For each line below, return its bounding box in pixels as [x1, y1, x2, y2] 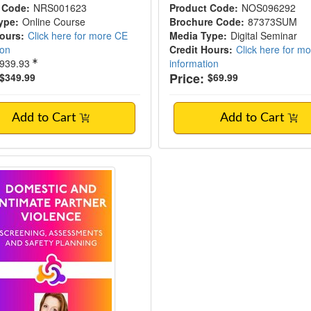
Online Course [22, 15, 86, 28]
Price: [169, 69, 204, 87]
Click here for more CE [28, 28, 128, 42]
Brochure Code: [169, 15, 244, 28]
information [169, 56, 219, 70]
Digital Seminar [230, 28, 297, 42]
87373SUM [247, 15, 297, 28]
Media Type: [169, 28, 227, 42]
